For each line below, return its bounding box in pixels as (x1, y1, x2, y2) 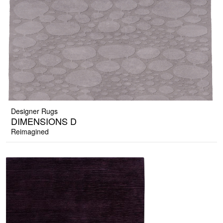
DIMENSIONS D (11, 114, 77, 128)
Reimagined (11, 126, 49, 137)
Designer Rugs (11, 106, 58, 116)
